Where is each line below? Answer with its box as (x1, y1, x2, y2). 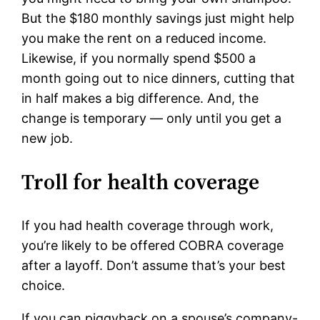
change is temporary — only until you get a (21, 111, 282, 126)
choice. (21, 278, 66, 294)
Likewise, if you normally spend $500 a (21, 51, 256, 66)
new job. (21, 131, 74, 146)
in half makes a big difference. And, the (21, 91, 259, 106)
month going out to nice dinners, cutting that (21, 71, 296, 86)
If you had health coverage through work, (21, 218, 274, 234)
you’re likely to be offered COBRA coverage (21, 238, 284, 254)
